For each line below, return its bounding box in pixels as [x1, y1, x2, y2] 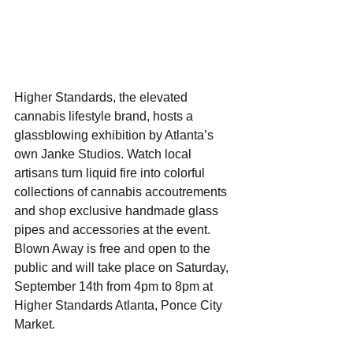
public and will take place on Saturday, [14, 260, 232, 274]
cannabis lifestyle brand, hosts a [14, 109, 196, 123]
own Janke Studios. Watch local [14, 147, 195, 161]
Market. [14, 317, 55, 331]
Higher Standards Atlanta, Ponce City [14, 298, 225, 312]
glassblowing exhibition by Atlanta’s [14, 128, 217, 142]
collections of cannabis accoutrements [14, 184, 230, 199]
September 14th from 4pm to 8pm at [14, 279, 216, 293]
